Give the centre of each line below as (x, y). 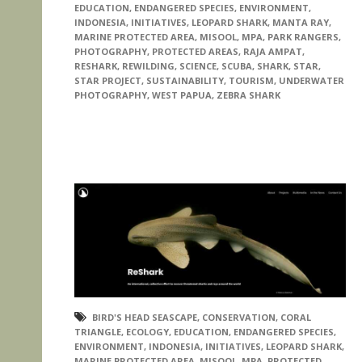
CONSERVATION (239, 317)
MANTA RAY (301, 23)
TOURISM (251, 81)
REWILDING (148, 66)
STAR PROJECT (108, 81)
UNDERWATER (311, 81)
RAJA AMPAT (273, 52)
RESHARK (96, 66)
